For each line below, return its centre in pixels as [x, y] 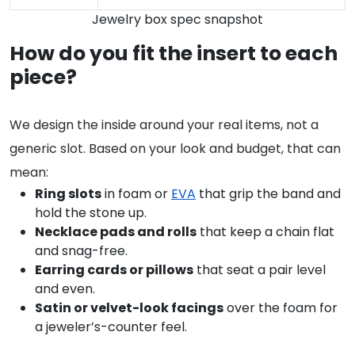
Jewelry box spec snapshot [177, 20]
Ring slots [68, 194]
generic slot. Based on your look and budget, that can [175, 149]
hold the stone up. [91, 213]
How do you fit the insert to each [174, 54]
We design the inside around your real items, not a [164, 125]
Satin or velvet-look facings [129, 308]
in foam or [136, 194]
